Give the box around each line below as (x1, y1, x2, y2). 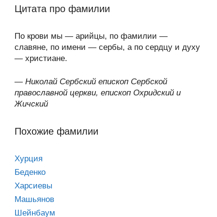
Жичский (15, 99, 48, 108)
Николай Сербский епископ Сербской (25, 77, 167, 86)
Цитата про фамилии (15, 3, 110, 14)
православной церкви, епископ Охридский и (15, 88, 181, 97)
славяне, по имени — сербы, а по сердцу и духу (15, 42, 200, 52)
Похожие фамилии (15, 126, 98, 137)
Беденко (15, 168, 46, 177)
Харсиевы (15, 181, 52, 190)
